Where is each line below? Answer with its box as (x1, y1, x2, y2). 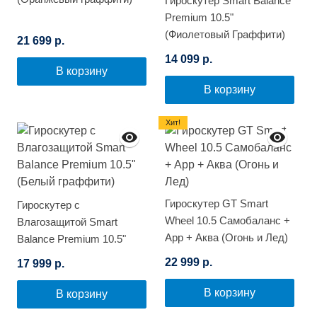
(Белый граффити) (17, 250, 108, 263)
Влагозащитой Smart (17, 216, 117, 229)
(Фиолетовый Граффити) (165, 28, 285, 41)
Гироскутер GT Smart (165, 197, 268, 210)
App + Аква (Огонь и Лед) (165, 231, 288, 244)
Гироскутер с (17, 199, 80, 212)
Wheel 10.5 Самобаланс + (165, 214, 290, 227)
